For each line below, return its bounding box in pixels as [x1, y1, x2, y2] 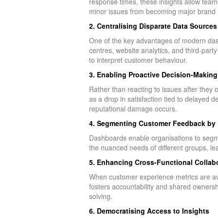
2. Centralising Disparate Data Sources [89, 20, 217, 31]
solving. [89, 191, 112, 201]
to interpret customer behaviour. [89, 54, 187, 65]
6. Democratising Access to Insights [89, 205, 209, 216]
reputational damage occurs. [89, 103, 177, 113]
